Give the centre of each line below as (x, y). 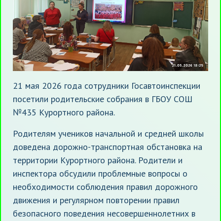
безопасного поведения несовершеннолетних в (104, 213)
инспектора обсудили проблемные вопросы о (100, 173)
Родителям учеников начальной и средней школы (108, 133)
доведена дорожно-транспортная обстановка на (108, 147)
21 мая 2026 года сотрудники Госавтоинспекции (107, 85)
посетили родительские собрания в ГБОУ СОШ (103, 99)
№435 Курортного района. (64, 112)
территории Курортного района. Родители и (98, 160)
